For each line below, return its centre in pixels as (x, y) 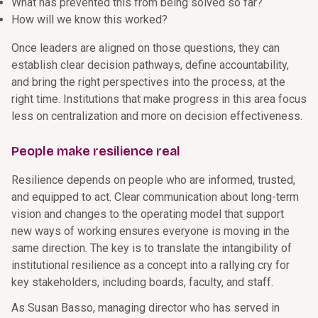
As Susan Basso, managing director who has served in (146, 308)
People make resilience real (96, 151)
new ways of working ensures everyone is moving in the (150, 231)
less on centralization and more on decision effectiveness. (157, 116)
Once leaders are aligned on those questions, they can (146, 48)
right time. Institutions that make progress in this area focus (159, 99)
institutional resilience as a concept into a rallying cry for (150, 265)
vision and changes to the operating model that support (148, 214)
